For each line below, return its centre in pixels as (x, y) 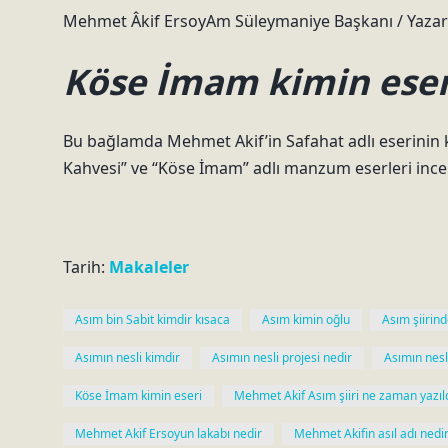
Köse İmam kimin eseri (138, 395)
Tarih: (86, 267)
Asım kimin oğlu (306, 319)
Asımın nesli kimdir (127, 357)
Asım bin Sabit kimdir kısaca (152, 319)
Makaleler (149, 267)
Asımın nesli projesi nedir (282, 357)
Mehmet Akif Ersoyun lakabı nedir (168, 433)
